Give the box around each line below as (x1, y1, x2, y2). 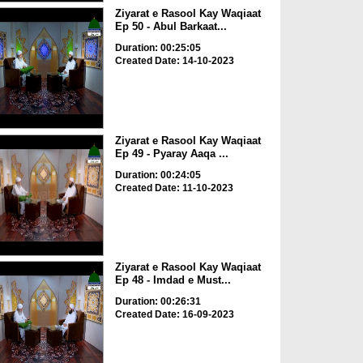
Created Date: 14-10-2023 (114, 55, 234, 67)
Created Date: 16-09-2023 (114, 309, 234, 321)
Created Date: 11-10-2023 (114, 181, 233, 194)
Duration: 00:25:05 (114, 42, 201, 54)
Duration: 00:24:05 (114, 169, 201, 181)
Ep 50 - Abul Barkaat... (114, 20, 227, 33)
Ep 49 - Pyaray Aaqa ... (114, 147, 228, 160)
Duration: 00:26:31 (114, 296, 201, 308)
